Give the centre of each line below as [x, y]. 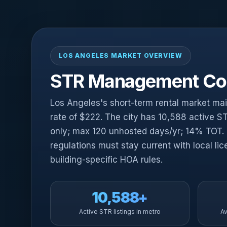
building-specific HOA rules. [106, 160]
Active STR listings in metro [120, 212]
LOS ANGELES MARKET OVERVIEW [121, 55]
